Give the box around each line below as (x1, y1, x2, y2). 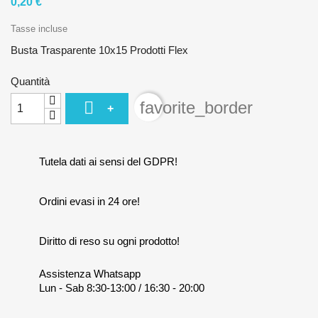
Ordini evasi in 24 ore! (39, 194, 140, 207)
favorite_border (140, 97, 253, 117)
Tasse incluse (11, 23, 67, 34)
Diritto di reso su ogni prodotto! (39, 234, 180, 247)
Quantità (11, 75, 50, 87)
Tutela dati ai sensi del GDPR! (39, 155, 177, 168)
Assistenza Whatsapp (39, 267, 141, 280)
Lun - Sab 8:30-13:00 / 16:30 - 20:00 (39, 281, 204, 294)
